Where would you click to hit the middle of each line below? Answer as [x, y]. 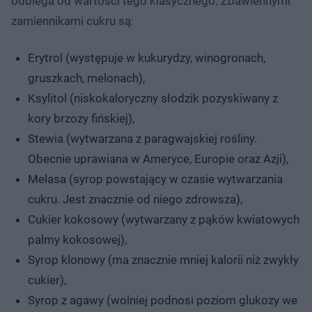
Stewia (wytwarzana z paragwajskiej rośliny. [142, 138]
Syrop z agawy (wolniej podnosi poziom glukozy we [163, 300]
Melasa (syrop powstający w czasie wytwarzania [155, 179]
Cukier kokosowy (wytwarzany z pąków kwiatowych [164, 219]
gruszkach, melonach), [86, 78]
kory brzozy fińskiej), [81, 118]
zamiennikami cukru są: [72, 21]
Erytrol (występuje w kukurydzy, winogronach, [147, 57]
